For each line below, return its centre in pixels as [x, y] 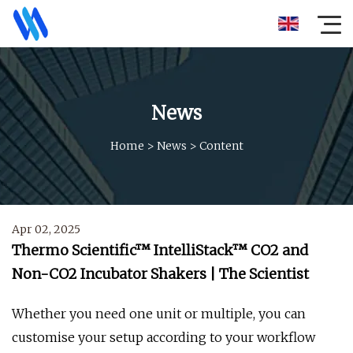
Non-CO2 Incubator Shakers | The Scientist [160, 274]
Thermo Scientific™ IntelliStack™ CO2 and [160, 250]
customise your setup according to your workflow [163, 337]
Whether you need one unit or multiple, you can [159, 314]
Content [221, 145]
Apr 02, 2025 [46, 229]
